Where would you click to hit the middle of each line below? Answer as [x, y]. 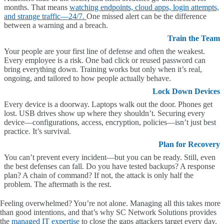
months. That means [37, 7]
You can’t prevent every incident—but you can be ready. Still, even [110, 157]
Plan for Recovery [189, 144]
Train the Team [194, 38]
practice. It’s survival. [37, 131]
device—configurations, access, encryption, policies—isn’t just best [110, 122]
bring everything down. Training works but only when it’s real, [103, 69]
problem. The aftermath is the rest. [58, 184]
